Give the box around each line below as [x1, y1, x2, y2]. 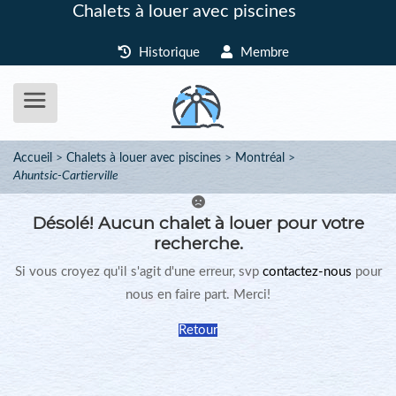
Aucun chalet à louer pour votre [93, 212, 364, 233]
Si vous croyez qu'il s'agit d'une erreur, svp [14, 265, 263, 278]
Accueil [13, 152, 52, 164]
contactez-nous [262, 265, 352, 278]
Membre [237, 46, 289, 59]
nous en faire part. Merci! [126, 288, 270, 301]
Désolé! [32, 212, 94, 233]
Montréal [235, 152, 285, 164]
